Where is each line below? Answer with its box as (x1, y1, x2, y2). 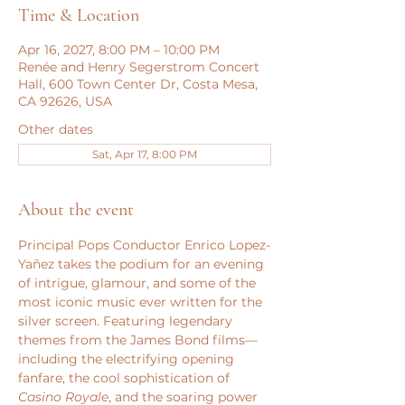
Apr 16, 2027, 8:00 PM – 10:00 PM (18, 42, 220, 58)
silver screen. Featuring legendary (18, 313, 236, 329)
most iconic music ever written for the (18, 294, 266, 310)
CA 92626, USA (18, 93, 112, 109)
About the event (18, 199, 134, 221)
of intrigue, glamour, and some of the (18, 275, 259, 291)
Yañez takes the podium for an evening (18, 256, 268, 272)
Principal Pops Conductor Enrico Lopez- (18, 237, 270, 253)
